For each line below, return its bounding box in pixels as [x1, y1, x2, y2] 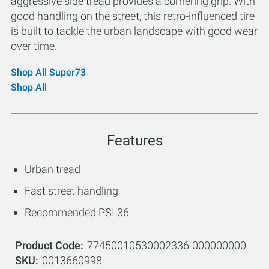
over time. [11, 40, 57, 52]
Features [106, 132, 163, 149]
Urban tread [25, 163, 80, 175]
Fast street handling [25, 184, 118, 197]
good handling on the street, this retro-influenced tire [11, 10, 255, 22]
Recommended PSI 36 [25, 206, 129, 219]
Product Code [15, 239, 80, 252]
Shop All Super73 [11, 67, 86, 78]
